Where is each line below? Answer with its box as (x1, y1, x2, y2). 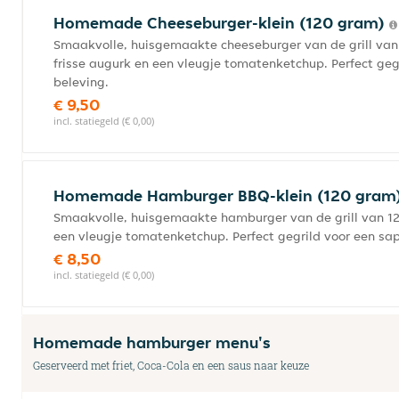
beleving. (53, 74, 109, 90)
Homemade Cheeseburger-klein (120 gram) (53, 12, 389, 33)
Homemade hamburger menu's (33, 332, 271, 353)
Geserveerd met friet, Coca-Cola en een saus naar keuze (33, 358, 309, 372)
